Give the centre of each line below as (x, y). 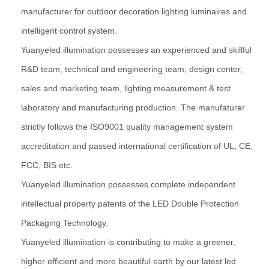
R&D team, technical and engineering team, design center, (132, 69)
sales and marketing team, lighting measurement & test (126, 88)
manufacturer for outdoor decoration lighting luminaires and (134, 11)
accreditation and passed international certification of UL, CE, (137, 146)
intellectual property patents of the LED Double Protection (130, 203)
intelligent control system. (69, 30)
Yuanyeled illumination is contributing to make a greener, (128, 242)
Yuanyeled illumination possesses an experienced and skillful (136, 50)
